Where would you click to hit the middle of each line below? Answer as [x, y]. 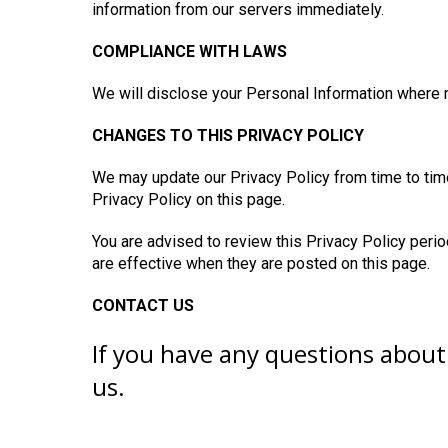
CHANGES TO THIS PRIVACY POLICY [228, 135]
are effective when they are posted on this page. [261, 263]
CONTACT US [143, 305]
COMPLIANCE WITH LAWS [189, 51]
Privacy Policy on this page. [188, 199]
